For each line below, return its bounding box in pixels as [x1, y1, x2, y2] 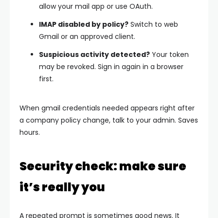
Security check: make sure [19, 158, 186, 174]
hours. [19, 127, 40, 137]
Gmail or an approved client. [39, 31, 135, 41]
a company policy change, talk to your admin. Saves [19, 115, 198, 125]
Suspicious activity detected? [39, 49, 150, 59]
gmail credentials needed [41, 103, 128, 113]
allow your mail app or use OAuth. [39, 1, 153, 11]
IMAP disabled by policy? [39, 19, 128, 29]
